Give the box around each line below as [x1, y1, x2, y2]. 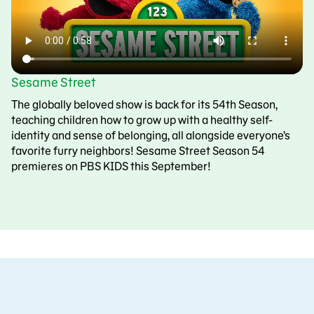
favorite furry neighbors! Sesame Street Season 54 [11, 144, 265, 158]
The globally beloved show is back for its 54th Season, [11, 97, 278, 111]
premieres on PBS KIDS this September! [11, 159, 211, 173]
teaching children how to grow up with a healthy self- [11, 113, 273, 127]
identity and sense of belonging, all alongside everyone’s [11, 128, 290, 142]
